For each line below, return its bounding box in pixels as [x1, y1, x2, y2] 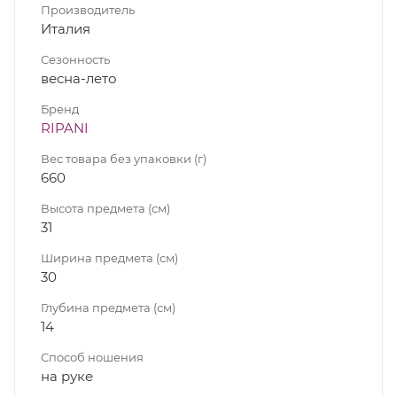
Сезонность [41, 51, 110, 66]
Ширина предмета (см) [41, 250, 178, 265]
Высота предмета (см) [41, 200, 170, 215]
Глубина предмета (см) [41, 300, 175, 315]
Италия [41, 19, 90, 37]
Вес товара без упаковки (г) [41, 151, 206, 166]
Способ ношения [41, 349, 144, 364]
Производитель [41, 2, 135, 17]
